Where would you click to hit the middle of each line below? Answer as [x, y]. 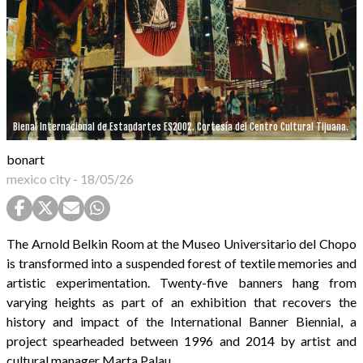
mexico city [38, 178]
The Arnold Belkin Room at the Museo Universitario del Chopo [181, 243]
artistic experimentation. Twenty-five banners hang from [181, 282]
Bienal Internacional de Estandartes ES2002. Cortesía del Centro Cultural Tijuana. [181, 126]
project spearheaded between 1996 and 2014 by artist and [181, 340]
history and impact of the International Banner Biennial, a [181, 321]
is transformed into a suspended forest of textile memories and [181, 263]
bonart [26, 159]
